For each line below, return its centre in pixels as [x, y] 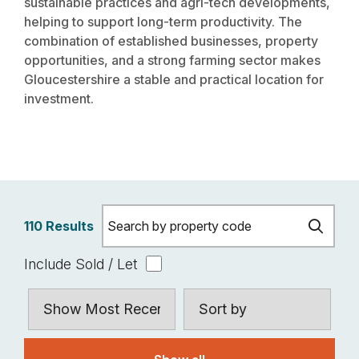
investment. [59, 99]
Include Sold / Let [81, 264]
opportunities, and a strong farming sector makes [172, 60]
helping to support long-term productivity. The [163, 22]
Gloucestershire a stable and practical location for [174, 79]
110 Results [59, 226]
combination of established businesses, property [171, 41]
